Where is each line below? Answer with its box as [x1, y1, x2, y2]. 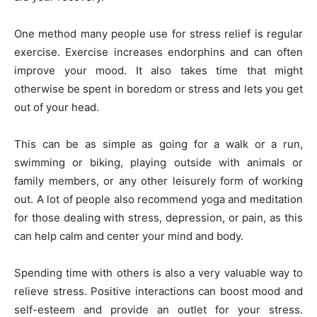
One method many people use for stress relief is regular [14, 26, 303, 40]
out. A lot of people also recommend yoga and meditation [14, 192, 303, 206]
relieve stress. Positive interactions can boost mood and [14, 284, 303, 298]
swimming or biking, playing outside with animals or [14, 155, 303, 169]
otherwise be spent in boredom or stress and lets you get [14, 81, 303, 96]
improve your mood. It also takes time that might [14, 63, 303, 77]
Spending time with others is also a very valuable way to [14, 265, 303, 279]
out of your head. [14, 100, 102, 114]
